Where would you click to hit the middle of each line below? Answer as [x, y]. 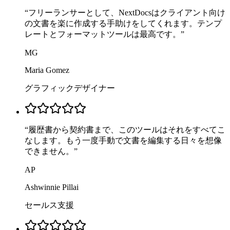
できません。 [49, 151]
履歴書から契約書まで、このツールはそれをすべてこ [127, 130]
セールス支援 [49, 205]
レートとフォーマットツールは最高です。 [103, 34]
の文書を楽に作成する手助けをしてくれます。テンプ [123, 24]
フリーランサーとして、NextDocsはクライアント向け [127, 13]
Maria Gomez [47, 70]
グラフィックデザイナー [70, 88]
